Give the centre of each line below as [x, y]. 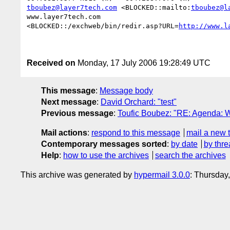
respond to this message [136, 132]
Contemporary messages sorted [104, 144]
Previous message [77, 113]
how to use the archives [106, 155]
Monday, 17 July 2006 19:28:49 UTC [143, 63]
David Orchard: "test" [139, 102]
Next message [69, 102]
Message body [126, 90]
